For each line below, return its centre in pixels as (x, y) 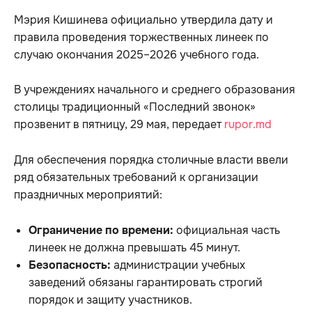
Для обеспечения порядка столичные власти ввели (151, 159)
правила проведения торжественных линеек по (141, 37)
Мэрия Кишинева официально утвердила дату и (143, 19)
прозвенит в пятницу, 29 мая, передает (119, 124)
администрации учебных (178, 265)
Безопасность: (70, 265)
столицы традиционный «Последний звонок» (135, 107)
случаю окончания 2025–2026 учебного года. (136, 54)
